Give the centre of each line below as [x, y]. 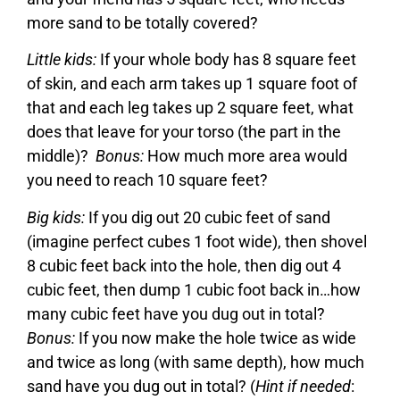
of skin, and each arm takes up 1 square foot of [192, 84]
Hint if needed [303, 386]
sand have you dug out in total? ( [141, 386]
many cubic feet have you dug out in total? [178, 313]
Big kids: [56, 217]
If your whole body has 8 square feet [226, 60]
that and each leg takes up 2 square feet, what [190, 108]
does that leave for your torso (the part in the [184, 132]
